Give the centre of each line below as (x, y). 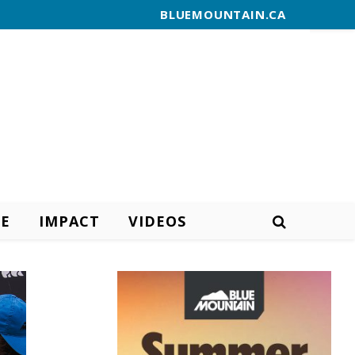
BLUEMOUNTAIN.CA (223, 14)
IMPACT (69, 221)
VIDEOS (157, 221)
